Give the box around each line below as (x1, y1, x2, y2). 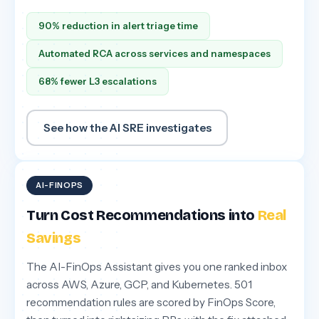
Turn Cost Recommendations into (26, 206, 258, 224)
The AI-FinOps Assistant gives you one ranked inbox (26, 260, 287, 274)
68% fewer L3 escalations (38, 75, 157, 88)
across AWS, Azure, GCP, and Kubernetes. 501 (26, 278, 252, 292)
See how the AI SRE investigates (43, 120, 211, 135)
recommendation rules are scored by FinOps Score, (26, 296, 276, 310)
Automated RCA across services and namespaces (38, 48, 271, 60)
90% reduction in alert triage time (38, 20, 198, 32)
